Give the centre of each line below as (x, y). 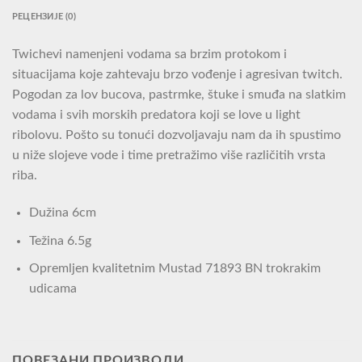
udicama (53, 289)
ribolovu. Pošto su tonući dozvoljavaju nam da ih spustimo (177, 135)
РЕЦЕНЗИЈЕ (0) (44, 17)
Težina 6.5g (60, 240)
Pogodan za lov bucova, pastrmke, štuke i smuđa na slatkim (179, 95)
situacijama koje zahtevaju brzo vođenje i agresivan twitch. (177, 75)
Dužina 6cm (62, 213)
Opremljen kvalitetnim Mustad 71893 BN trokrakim (175, 269)
